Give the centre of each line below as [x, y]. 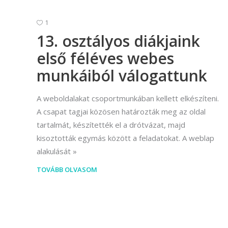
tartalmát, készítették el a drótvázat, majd [111, 124]
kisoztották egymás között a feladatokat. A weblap [125, 138]
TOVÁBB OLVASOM [67, 169]
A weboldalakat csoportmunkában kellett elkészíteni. [128, 98]
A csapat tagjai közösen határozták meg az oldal [121, 111]
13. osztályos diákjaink [118, 41]
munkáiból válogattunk [124, 75]
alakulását [54, 151]
